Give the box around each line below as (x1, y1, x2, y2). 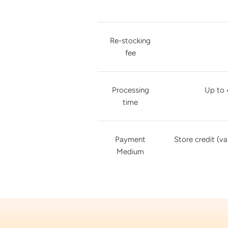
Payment (115, 134, 146, 144)
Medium (117, 147, 144, 156)
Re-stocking (110, 36, 151, 45)
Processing (111, 85, 149, 95)
